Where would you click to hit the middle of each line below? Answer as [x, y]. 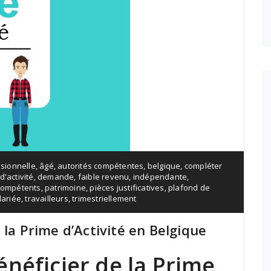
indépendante [160, 177]
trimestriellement [104, 198]
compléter [203, 166]
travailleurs [47, 198]
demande [56, 177]
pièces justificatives [127, 188]
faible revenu [103, 177]
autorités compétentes [101, 166]
